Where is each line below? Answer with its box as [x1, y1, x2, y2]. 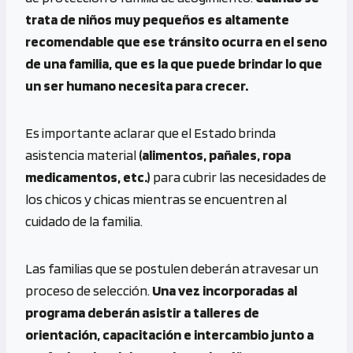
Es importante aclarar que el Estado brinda [25, 124, 276, 141]
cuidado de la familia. [25, 212, 143, 229]
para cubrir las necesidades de [153, 168, 326, 185]
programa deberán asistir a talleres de [25, 303, 259, 321]
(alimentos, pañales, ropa [139, 146, 291, 163]
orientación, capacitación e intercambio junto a [25, 325, 314, 343]
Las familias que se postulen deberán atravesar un [25, 259, 318, 277]
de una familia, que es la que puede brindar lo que [25, 54, 322, 72]
